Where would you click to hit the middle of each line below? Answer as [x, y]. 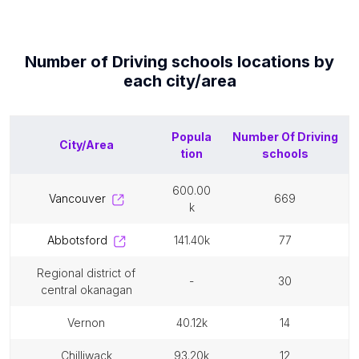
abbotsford [81, 240]
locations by [284, 62]
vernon [89, 323]
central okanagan [86, 290]
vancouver [80, 198]
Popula [192, 137]
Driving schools [173, 62]
